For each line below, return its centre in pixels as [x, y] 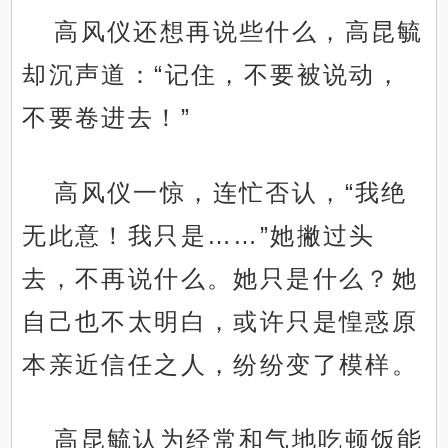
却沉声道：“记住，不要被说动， [212, 75]
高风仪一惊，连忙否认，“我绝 [231, 193]
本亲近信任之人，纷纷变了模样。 [220, 365]
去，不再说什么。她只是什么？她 [220, 279]
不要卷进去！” [107, 118]
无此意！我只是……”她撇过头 [199, 236]
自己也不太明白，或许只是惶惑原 [220, 322]
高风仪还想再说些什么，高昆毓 [239, 32]
